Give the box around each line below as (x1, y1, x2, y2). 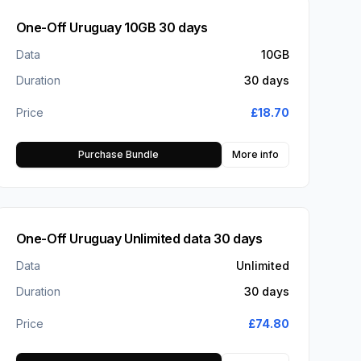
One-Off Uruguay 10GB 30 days (15, 19, 208, 36)
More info (231, 148, 279, 161)
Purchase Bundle (78, 148, 160, 161)
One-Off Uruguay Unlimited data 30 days (15, 230, 263, 247)
